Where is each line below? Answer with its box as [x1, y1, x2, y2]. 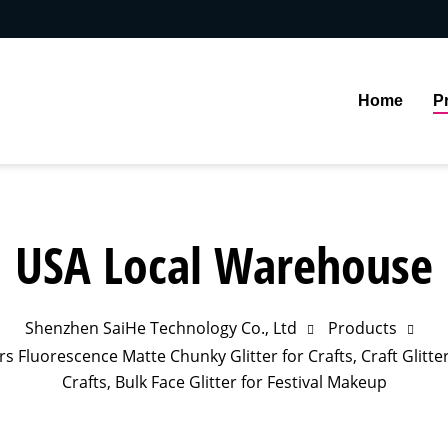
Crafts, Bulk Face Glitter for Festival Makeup [61, 371, 387, 393]
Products [327, 317, 397, 339]
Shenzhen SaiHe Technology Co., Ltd [24, 317, 297, 339]
